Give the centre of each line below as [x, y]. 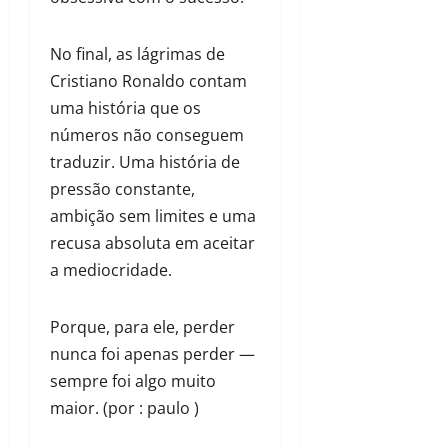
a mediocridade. [111, 270]
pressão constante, [122, 189]
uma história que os [125, 108]
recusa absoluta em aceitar [152, 243]
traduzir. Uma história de [145, 162]
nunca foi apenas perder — [152, 354]
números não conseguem [147, 135]
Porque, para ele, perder [142, 327]
